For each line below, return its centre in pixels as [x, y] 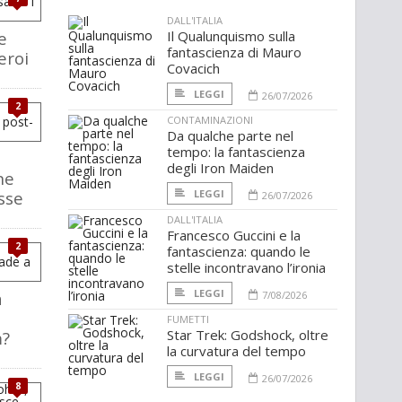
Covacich [193, 69]
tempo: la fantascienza [236, 152]
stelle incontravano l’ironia [246, 268]
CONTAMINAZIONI [210, 120]
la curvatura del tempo [236, 351]
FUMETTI [188, 319]
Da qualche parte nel [230, 136]
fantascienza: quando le [239, 252]
